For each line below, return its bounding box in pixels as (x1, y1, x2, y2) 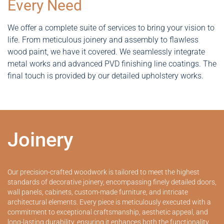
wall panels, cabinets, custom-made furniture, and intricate (7, 188, 188, 196)
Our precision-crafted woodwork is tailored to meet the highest (7, 168, 199, 176)
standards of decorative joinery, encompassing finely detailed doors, (7, 178, 216, 186)
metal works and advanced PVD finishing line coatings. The (7, 58, 216, 68)
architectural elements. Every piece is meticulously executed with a (7, 198, 211, 206)
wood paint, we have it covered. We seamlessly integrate (7, 46, 205, 56)
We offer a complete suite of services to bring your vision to (7, 22, 214, 32)
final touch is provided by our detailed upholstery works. (7, 70, 203, 80)
